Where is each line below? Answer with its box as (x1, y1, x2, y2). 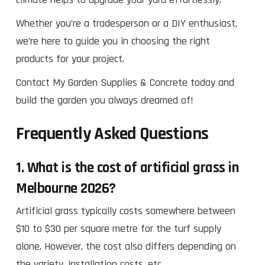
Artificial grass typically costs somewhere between (16, 203, 235, 218)
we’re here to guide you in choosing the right (16, 34, 210, 48)
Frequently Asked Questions (16, 122, 209, 145)
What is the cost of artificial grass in (27, 158, 238, 177)
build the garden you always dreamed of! (16, 93, 193, 107)
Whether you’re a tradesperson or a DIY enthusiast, (16, 16, 237, 30)
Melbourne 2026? (16, 179, 116, 198)
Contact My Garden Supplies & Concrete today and (16, 75, 234, 89)
